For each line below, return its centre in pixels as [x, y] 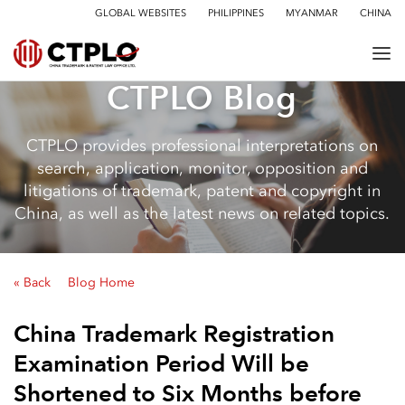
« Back [32, 283]
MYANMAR [312, 13]
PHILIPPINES [236, 13]
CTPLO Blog [202, 99]
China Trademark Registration [174, 334]
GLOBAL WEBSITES [141, 13]
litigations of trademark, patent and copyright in [202, 191]
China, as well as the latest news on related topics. [202, 213]
